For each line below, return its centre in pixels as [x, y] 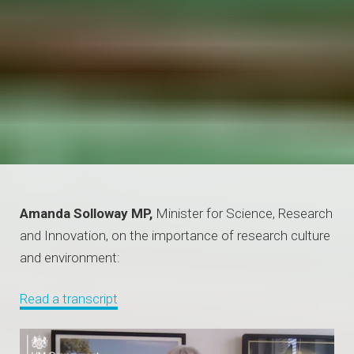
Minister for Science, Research [243, 214]
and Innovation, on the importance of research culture [175, 236]
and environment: [70, 258]
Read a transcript [69, 299]
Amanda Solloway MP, [86, 214]
